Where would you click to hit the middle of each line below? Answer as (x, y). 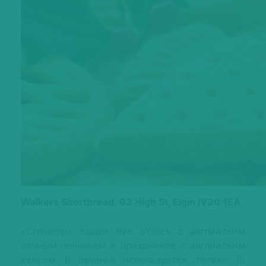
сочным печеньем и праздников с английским (133, 246)
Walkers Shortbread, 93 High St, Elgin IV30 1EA (131, 202)
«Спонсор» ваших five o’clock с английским (133, 231)
